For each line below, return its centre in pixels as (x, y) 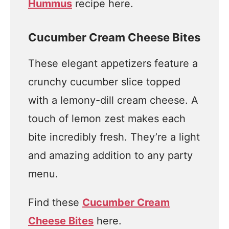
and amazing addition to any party (110, 155)
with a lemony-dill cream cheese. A (113, 100)
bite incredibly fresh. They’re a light (114, 137)
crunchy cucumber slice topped (104, 82)
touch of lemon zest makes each (107, 119)
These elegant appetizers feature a (113, 63)
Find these (55, 202)
